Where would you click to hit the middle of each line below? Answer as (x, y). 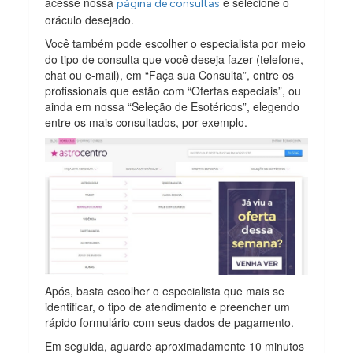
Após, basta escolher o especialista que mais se (165, 291)
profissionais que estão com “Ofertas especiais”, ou (173, 90)
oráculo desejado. (90, 19)
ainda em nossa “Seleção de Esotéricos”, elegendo (173, 106)
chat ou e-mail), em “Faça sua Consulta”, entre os (170, 74)
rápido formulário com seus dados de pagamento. (170, 323)
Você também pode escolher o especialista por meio (176, 43)
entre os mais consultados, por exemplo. (147, 122)
